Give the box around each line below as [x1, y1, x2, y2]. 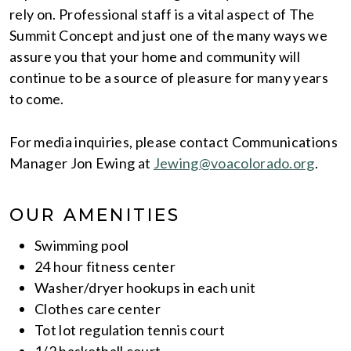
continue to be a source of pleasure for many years [9, 68, 329, 86]
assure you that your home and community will [9, 47, 301, 65]
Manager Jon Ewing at [9, 154, 154, 172]
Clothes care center [34, 299, 161, 317]
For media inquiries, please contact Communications [9, 132, 338, 150]
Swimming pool [34, 236, 129, 254]
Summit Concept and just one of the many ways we [9, 26, 328, 44]
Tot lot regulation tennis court [34, 320, 225, 338]
